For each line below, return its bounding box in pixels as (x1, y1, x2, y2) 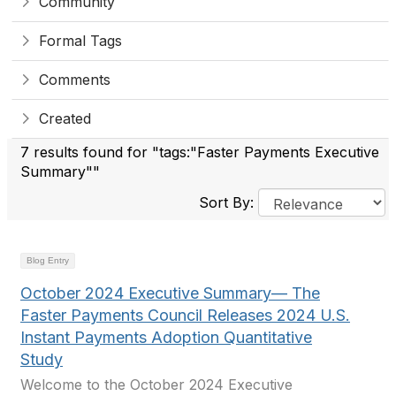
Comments (39, 71, 110, 88)
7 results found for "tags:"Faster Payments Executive (20, 143, 379, 161)
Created (39, 110, 91, 127)
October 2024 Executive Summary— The (20, 284, 320, 302)
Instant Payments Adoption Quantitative (20, 328, 312, 346)
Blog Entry (27, 255, 69, 265)
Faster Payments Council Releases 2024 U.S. (20, 306, 350, 324)
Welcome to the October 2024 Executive (20, 376, 293, 393)
